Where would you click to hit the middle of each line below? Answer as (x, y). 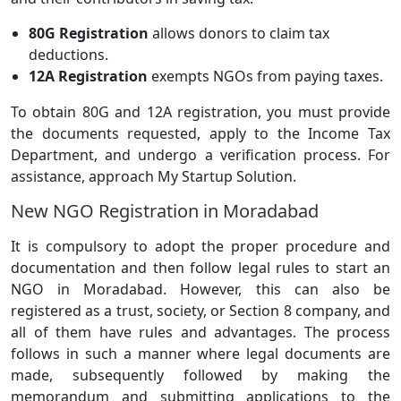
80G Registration (89, 33)
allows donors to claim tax (239, 33)
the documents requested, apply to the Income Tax (200, 133)
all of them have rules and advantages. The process (200, 332)
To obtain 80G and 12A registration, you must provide (200, 111)
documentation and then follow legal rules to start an (200, 267)
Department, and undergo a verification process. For (200, 154)
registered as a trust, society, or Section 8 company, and (200, 310)
